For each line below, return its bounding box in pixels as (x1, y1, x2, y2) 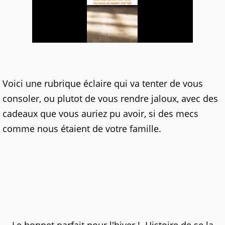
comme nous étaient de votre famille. (3, 123, 161, 135)
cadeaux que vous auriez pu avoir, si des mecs (3, 107, 198, 120)
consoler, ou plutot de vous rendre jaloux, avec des (3, 92, 218, 104)
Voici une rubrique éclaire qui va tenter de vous (3, 77, 203, 89)
